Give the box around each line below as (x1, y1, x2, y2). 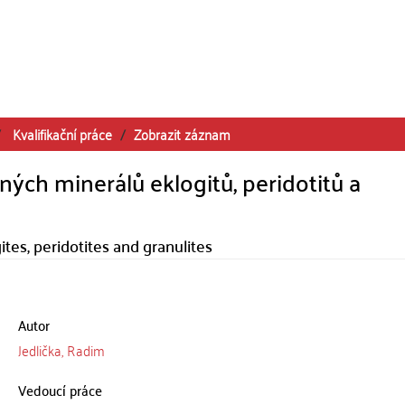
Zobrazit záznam (134, 121, 231, 146)
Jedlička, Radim (17, 337, 105, 363)
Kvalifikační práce (13, 121, 112, 146)
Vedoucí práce (17, 377, 102, 402)
